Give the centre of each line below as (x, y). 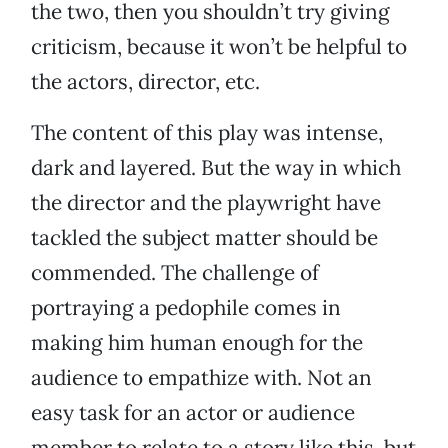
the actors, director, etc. (145, 82)
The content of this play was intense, (207, 133)
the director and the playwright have (206, 203)
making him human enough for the (197, 343)
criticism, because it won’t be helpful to (219, 47)
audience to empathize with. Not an (201, 378)
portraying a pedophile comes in (186, 308)
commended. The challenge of (175, 273)
